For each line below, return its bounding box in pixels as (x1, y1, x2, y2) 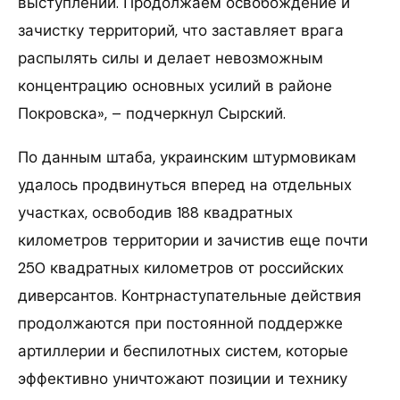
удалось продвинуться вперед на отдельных (18, 174, 352, 195)
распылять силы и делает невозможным (18, 47, 323, 68)
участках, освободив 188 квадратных (18, 202, 293, 222)
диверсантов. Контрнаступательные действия (18, 285, 362, 305)
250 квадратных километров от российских (18, 257, 344, 278)
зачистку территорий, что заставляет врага (18, 20, 344, 40)
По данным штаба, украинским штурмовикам (18, 146, 356, 167)
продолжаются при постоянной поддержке (18, 312, 343, 333)
